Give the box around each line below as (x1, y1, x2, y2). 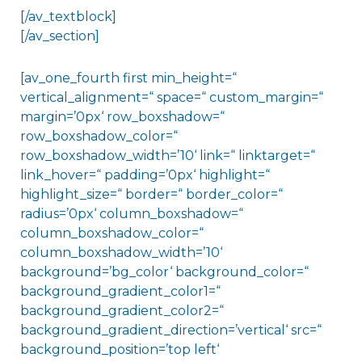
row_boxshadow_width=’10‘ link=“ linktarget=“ (19, 148, 315, 164)
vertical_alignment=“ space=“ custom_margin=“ (19, 90, 323, 106)
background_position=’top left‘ (19, 342, 219, 358)
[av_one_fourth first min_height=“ (19, 70, 237, 86)
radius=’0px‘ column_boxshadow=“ (19, 206, 243, 222)
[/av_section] (19, 28, 99, 44)
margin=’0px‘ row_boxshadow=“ (19, 109, 225, 125)
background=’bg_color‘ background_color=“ (19, 264, 309, 280)
